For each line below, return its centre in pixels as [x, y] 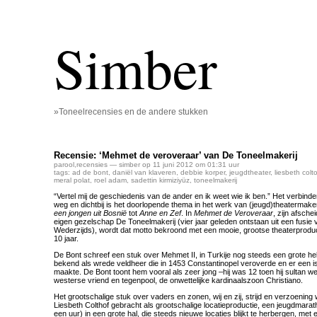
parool [64, 165]
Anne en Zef [160, 213]
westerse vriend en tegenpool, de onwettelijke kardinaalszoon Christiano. [178, 280]
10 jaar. [66, 238]
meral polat [72, 180]
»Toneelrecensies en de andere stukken [131, 112]
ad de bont [90, 172]
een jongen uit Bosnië [90, 213]
